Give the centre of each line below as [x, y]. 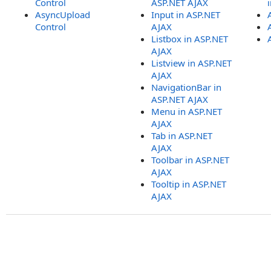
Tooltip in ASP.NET [189, 184]
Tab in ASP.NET [182, 135]
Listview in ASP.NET [191, 63]
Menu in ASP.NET [187, 111]
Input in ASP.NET [186, 15]
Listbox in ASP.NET [190, 39]
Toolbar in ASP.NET [190, 160]
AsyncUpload [63, 15]
